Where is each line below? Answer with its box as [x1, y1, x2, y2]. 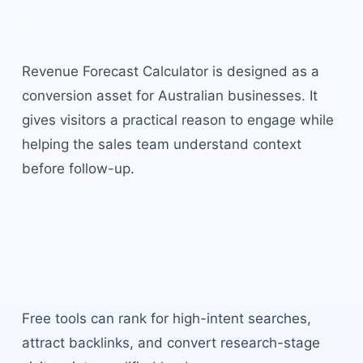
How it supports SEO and [21, 222, 317, 251]
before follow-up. [21, 160, 135, 177]
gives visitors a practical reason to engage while [21, 112, 334, 128]
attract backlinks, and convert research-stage [21, 335, 320, 351]
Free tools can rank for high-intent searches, [21, 310, 311, 327]
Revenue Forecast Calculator [21, 63, 208, 79]
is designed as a [207, 63, 319, 79]
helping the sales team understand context [21, 136, 301, 152]
